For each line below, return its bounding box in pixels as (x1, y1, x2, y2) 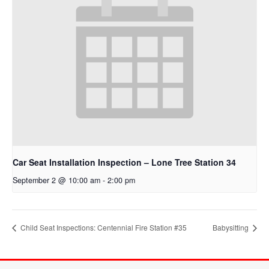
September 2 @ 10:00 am (13, 175, 100, 186)
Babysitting (213, 222, 250, 233)
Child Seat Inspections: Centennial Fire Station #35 (19, 222, 187, 233)
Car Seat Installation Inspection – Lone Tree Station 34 (13, 156, 236, 169)
